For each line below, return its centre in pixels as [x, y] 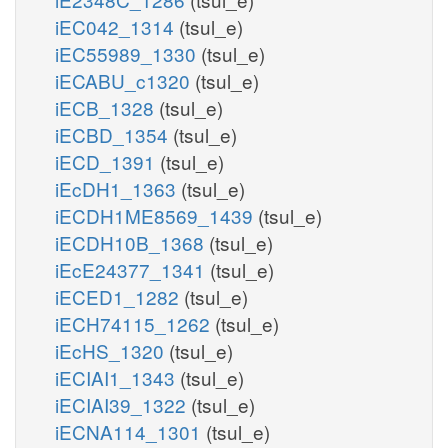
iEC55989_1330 [128, 53]
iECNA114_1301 [130, 431]
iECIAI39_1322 [123, 404]
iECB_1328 [107, 107]
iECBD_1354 [114, 134]
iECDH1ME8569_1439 [156, 215]
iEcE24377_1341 [132, 269]
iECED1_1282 [119, 296]
